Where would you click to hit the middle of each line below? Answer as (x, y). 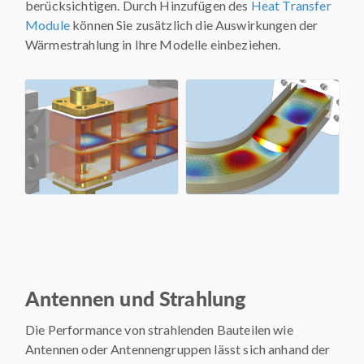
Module (48, 24)
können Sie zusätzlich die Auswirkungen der (194, 24)
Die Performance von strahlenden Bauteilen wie (159, 329)
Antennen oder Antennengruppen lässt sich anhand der (178, 349)
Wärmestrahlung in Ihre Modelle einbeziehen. (153, 44)
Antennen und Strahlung (136, 297)
